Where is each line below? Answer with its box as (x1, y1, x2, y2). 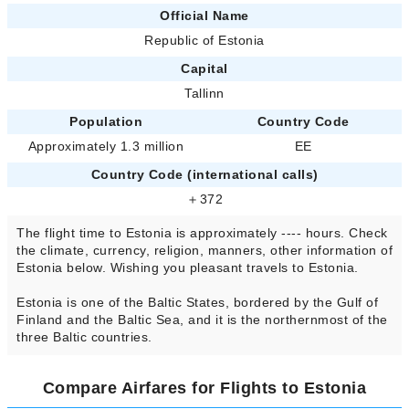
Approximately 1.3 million (27, 139, 184, 154)
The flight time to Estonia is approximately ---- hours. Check (16, 225, 388, 241)
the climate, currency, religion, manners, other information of (16, 243, 393, 258)
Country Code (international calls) (90, 167, 319, 183)
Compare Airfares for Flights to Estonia (42, 379, 367, 398)
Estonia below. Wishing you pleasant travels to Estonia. (16, 260, 359, 276)
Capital (181, 61, 228, 77)
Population (69, 114, 142, 130)
